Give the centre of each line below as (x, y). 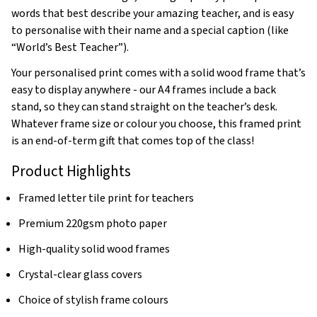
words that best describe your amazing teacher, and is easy (152, 13)
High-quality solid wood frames (94, 249)
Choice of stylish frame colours (93, 300)
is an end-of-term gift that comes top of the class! (134, 140)
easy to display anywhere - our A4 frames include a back (144, 90)
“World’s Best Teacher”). (71, 47)
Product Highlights (71, 171)
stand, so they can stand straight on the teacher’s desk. (144, 106)
